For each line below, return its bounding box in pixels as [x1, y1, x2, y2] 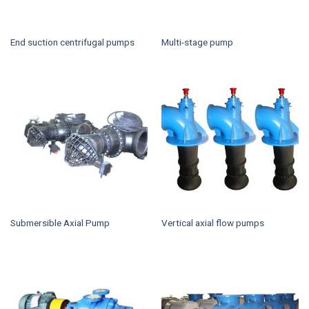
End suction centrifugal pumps [10, 37, 134, 48]
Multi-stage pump [161, 37, 233, 48]
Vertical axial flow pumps [161, 217, 264, 228]
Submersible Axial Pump [10, 217, 110, 228]
